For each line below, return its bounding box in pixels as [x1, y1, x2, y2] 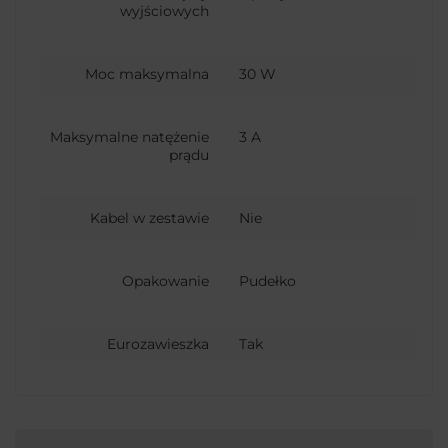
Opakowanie [122, 271, 209, 290]
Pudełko [239, 271, 296, 290]
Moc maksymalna [85, 64, 209, 83]
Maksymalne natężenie [50, 127, 209, 146]
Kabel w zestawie [90, 208, 209, 227]
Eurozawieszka [107, 335, 209, 354]
